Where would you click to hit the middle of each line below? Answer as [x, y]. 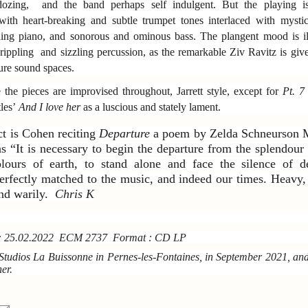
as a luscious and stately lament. [151, 107]
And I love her [49, 107]
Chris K [75, 194]
